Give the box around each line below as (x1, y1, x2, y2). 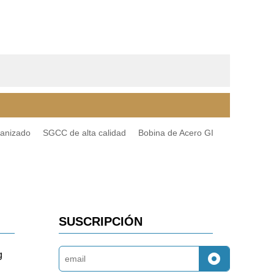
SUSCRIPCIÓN (59, 215, 143, 228)
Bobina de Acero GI (138, 128, 213, 138)
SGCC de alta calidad (43, 128, 126, 138)
